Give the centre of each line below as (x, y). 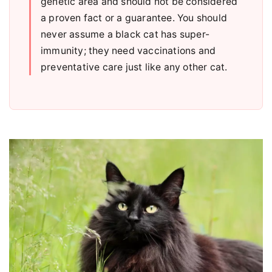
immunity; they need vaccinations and (128, 51)
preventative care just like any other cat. (134, 67)
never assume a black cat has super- (125, 35)
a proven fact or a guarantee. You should (134, 18)
